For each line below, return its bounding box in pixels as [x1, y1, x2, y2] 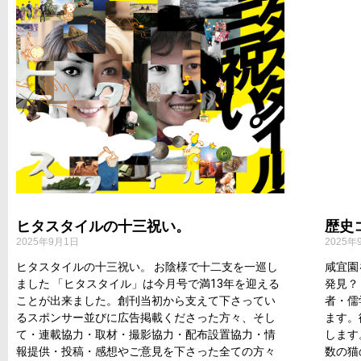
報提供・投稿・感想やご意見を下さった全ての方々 [16, 344, 276, 358]
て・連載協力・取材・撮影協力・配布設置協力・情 [16, 327, 276, 341]
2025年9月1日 [16, 235, 79, 247]
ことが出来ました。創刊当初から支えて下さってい [16, 293, 276, 307]
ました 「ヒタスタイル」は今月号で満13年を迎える [16, 276, 280, 290]
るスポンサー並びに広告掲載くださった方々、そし [16, 310, 276, 324]
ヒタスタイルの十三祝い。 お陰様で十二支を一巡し [16, 259, 278, 273]
